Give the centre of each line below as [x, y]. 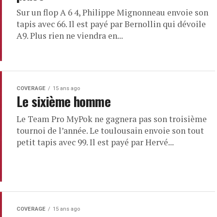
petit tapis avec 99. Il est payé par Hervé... [95, 142]
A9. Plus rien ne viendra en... [70, 36]
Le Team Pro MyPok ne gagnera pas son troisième [112, 119]
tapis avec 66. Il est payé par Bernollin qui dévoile [111, 24]
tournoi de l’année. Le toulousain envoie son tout [110, 131]
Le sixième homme [64, 101]
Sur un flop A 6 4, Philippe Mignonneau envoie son [112, 12]
